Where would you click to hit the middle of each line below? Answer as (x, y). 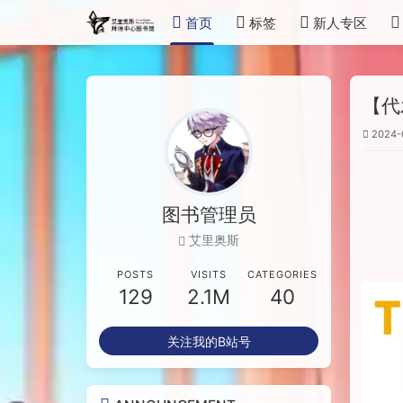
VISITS (209, 275)
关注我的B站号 (209, 341)
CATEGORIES (282, 275)
